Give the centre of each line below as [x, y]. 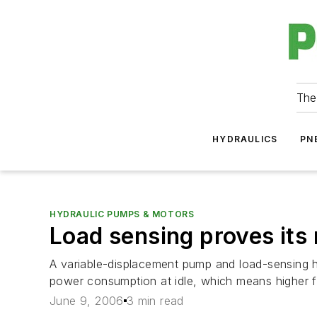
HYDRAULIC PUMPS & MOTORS [122, 214]
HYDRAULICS [245, 139]
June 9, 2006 [87, 301]
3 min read [155, 301]
